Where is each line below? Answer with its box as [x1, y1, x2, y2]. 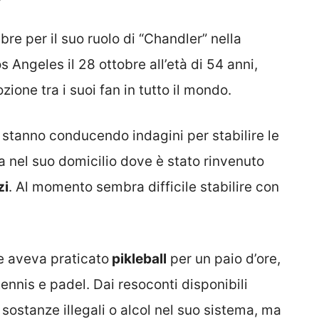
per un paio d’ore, [167, 250, 281, 267]
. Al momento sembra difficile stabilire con [9, 179, 279, 196]
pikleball [109, 250, 167, 267]
